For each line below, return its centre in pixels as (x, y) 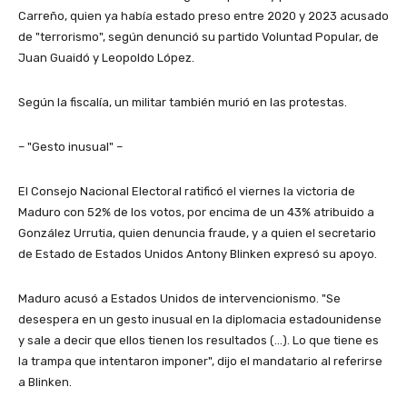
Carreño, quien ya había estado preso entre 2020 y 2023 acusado (203, 16)
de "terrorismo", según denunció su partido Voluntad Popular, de (199, 37)
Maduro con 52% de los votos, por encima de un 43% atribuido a (196, 213)
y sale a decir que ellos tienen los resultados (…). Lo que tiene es (199, 341)
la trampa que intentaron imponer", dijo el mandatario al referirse (200, 362)
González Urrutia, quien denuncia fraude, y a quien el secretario (197, 233)
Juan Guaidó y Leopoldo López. (106, 58)
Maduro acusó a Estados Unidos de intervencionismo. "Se (179, 299)
